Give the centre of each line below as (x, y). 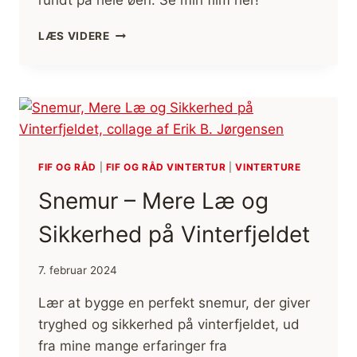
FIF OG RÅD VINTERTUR (166, 167)
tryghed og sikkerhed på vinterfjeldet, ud (169, 324)
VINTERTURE (268, 167)
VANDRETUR (145, 49)
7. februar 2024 (78, 270)
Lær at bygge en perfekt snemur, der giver (174, 302)
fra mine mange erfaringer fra (133, 345)
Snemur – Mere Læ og (153, 201)
